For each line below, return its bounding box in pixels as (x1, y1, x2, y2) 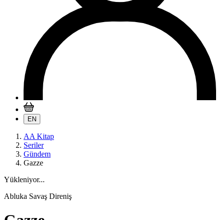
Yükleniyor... (4, 175, 45, 184)
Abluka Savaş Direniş (4, 192, 72, 200)
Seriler (24, 141, 44, 149)
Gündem (24, 150, 51, 158)
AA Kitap (24, 132, 54, 140)
